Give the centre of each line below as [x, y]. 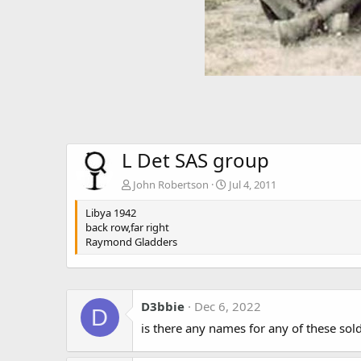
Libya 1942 [111, 213]
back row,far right [127, 228]
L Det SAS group [195, 160]
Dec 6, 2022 [228, 307]
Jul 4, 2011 [253, 185]
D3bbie [163, 307]
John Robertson [171, 185]
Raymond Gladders [131, 242]
